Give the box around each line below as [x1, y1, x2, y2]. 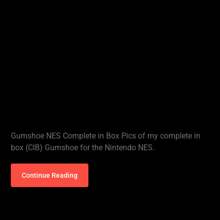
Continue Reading [22, 171, 78, 179]
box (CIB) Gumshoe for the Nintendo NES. [11, 143, 155, 152]
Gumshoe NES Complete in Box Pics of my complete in [11, 131, 201, 140]
